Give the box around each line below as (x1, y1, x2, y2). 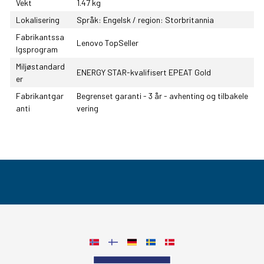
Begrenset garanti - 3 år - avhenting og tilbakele (77, 91, 248, 101)
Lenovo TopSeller (77, 38, 138, 48)
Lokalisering (16, 15, 60, 25)
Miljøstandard (16, 61, 65, 72)
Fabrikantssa (16, 32, 64, 42)
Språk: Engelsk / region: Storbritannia (77, 15, 214, 25)
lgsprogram (16, 44, 58, 55)
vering (77, 103, 98, 114)
